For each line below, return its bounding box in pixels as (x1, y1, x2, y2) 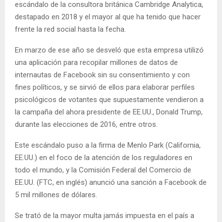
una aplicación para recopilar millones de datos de (15, 58, 178, 67)
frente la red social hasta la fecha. (15, 25, 128, 34)
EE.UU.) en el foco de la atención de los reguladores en (15, 153, 192, 163)
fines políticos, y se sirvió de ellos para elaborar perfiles (15, 83, 195, 92)
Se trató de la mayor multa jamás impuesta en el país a (15, 211, 194, 221)
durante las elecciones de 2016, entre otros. (15, 120, 160, 129)
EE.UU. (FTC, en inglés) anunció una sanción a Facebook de (15, 178, 207, 187)
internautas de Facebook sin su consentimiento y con (15, 70, 190, 80)
